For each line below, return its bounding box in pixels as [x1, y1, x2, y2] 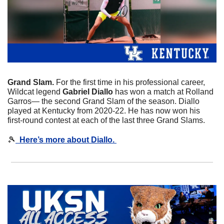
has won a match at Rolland [113, 87, 213, 96]
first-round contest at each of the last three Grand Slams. [7, 116, 207, 125]
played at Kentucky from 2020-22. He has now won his [7, 106, 200, 115]
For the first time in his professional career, [56, 78, 205, 87]
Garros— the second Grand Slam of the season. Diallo [7, 97, 199, 106]
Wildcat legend [7, 87, 62, 96]
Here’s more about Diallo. [15, 135, 116, 144]
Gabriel [62, 87, 89, 96]
